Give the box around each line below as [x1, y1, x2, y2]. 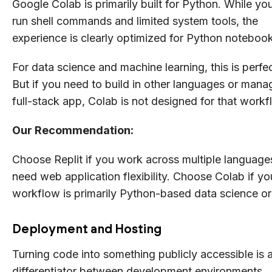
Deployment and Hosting [12, 221, 161, 236]
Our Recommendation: [12, 123, 134, 137]
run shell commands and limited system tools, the [12, 14, 258, 27]
